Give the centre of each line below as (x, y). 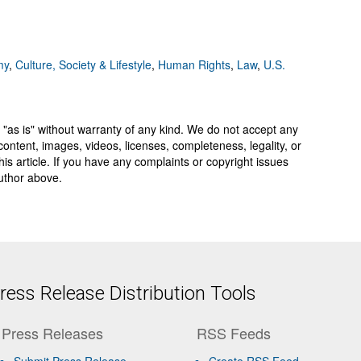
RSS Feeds (234, 333)
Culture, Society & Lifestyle (83, 64)
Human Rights (194, 64)
